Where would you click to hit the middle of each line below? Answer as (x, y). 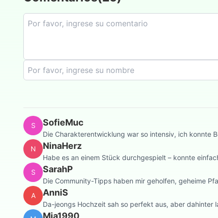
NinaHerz (62, 145)
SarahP (58, 169)
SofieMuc (63, 122)
